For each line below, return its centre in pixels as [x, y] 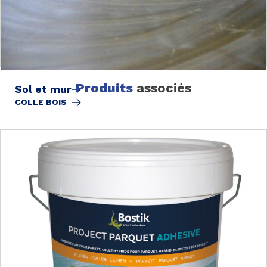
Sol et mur [43, 89]
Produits [104, 88]
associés [162, 88]
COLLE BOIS [41, 102]
